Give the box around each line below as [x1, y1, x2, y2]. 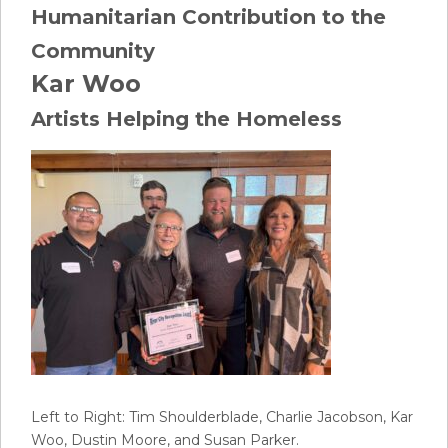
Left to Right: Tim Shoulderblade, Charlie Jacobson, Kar [31, 408, 413, 426]
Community [31, 39, 155, 63]
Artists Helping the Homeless [31, 107, 342, 131]
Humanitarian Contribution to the [31, 5, 386, 29]
